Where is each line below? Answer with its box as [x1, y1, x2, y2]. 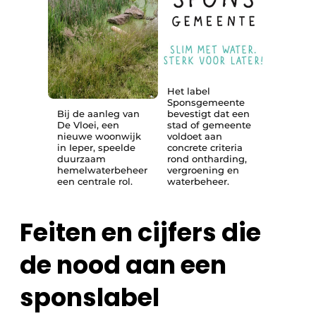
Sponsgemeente [167, 97, 245, 109]
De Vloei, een [57, 119, 119, 131]
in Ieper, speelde [57, 142, 135, 154]
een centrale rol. [57, 176, 133, 188]
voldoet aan [167, 130, 222, 142]
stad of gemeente [167, 119, 251, 131]
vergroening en [167, 164, 239, 176]
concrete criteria [167, 142, 243, 154]
